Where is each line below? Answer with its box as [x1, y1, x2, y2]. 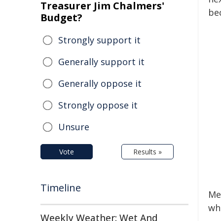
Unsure [58, 121, 89, 133]
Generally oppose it [58, 77, 142, 89]
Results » [133, 147, 162, 156]
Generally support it [58, 56, 145, 68]
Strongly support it [58, 34, 141, 46]
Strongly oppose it [58, 99, 138, 111]
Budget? [40, 11, 82, 24]
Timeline [40, 181, 81, 194]
